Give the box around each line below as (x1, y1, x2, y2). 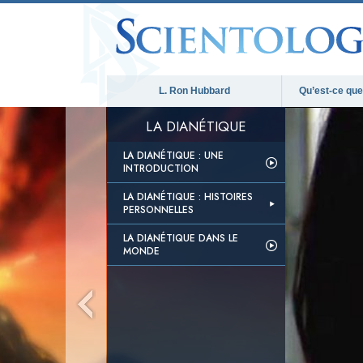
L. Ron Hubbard (158, 85, 230, 96)
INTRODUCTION (123, 161, 199, 176)
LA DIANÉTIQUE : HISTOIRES (123, 190, 253, 204)
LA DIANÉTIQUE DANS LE (123, 231, 238, 246)
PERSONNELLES (123, 203, 194, 217)
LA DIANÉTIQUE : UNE (123, 148, 224, 163)
